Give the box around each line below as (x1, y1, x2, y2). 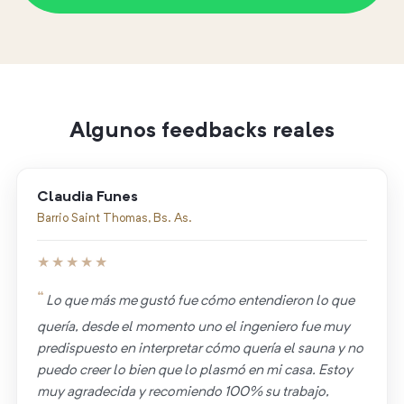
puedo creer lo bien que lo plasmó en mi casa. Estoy (36, 363, 353, 379)
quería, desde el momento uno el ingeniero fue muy (36, 320, 350, 335)
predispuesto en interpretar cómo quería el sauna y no (36, 342, 363, 357)
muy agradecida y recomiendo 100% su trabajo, (36, 385, 329, 400)
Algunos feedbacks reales (69, 121, 335, 143)
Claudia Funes (36, 189, 138, 206)
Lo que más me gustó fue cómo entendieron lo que (45, 294, 354, 309)
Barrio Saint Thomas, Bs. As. (36, 213, 192, 225)
